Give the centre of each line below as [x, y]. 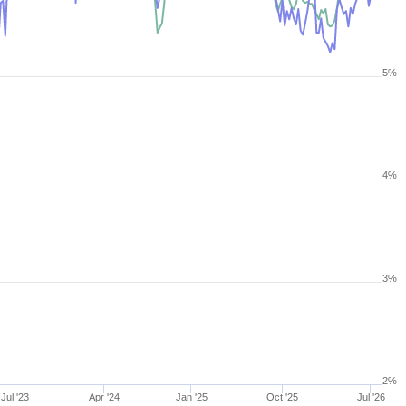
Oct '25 [283, 397]
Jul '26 [371, 397]
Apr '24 [105, 397]
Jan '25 [191, 397]
